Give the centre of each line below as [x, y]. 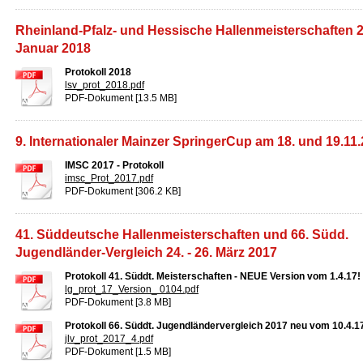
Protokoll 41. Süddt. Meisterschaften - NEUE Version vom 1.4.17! [213, 276]
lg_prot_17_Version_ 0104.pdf [132, 289]
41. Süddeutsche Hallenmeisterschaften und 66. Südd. [182, 235]
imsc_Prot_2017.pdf [109, 178]
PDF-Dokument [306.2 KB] [123, 191]
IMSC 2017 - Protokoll [114, 165]
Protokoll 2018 [98, 72]
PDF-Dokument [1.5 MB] [118, 352]
